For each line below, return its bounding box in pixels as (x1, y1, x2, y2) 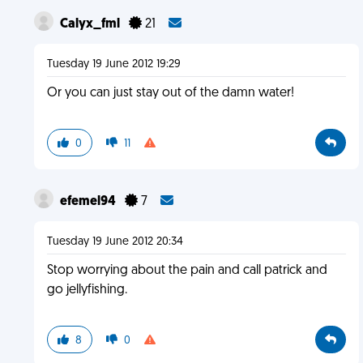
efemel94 (59, 195, 118, 208)
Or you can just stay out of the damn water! (46, 87, 294, 100)
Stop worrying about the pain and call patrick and (46, 264, 327, 277)
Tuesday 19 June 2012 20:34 (46, 236, 183, 248)
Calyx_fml (59, 18, 122, 31)
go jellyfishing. (46, 284, 127, 297)
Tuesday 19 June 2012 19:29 (46, 58, 181, 70)
